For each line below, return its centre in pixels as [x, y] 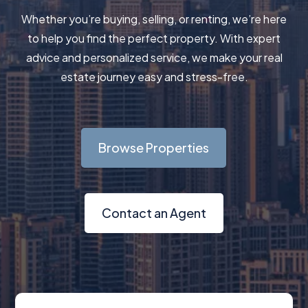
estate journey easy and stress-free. [154, 76]
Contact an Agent [154, 212]
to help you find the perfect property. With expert [154, 38]
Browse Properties [154, 147]
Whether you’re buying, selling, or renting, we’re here [154, 19]
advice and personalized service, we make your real [154, 57]
